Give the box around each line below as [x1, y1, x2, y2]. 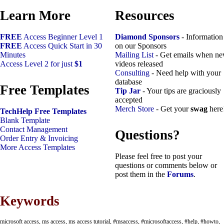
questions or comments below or [115, 161, 217, 170]
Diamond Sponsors [115, 32, 179, 41]
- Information [179, 32, 223, 41]
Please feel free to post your [115, 152, 202, 161]
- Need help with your [149, 68, 221, 77]
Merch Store [115, 104, 154, 113]
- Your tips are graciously [140, 86, 221, 95]
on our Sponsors [115, 41, 166, 50]
